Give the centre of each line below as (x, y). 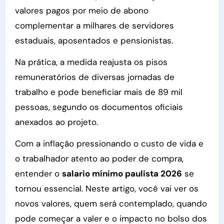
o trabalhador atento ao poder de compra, (99, 158)
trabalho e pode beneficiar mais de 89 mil (98, 92)
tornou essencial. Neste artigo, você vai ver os (106, 188)
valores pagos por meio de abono (81, 10)
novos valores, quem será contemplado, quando (111, 203)
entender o (38, 173)
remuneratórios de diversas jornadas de (94, 77)
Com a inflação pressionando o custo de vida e (109, 143)
